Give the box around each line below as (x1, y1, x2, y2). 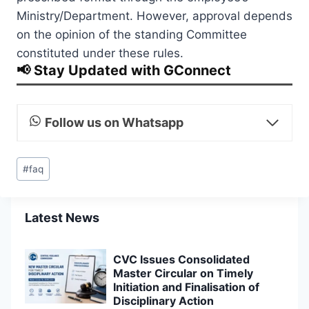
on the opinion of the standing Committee (17, 27, 247, 41)
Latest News (25, 210, 99, 226)
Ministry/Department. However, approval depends (17, 8, 292, 23)
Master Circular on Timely (112, 266, 253, 281)
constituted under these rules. (17, 46, 183, 60)
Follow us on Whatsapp (44, 114, 183, 130)
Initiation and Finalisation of (112, 280, 259, 295)
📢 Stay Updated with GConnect (17, 61, 231, 79)
